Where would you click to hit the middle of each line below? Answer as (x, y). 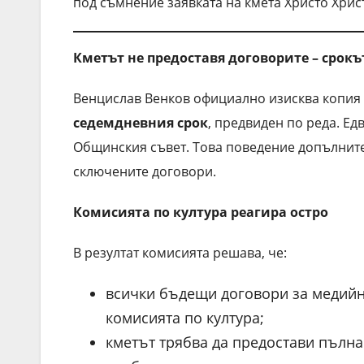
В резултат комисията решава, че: (180, 252)
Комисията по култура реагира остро (201, 212)
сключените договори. (145, 171)
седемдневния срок (141, 122)
